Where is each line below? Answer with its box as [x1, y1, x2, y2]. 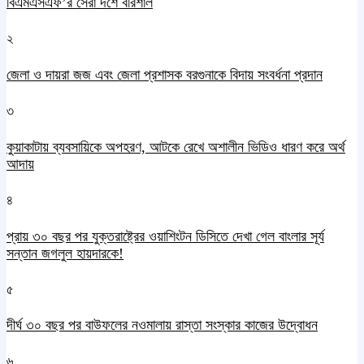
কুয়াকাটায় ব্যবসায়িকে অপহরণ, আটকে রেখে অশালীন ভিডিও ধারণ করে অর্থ [6, 138, 345, 155]
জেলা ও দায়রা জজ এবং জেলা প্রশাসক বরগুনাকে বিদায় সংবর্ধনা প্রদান [6, 66, 323, 83]
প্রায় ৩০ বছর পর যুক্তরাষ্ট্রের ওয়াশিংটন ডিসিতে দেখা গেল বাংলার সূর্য [6, 227, 324, 245]
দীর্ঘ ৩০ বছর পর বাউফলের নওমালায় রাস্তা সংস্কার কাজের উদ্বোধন [6, 317, 318, 334]
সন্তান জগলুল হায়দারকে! [6, 245, 123, 262]
